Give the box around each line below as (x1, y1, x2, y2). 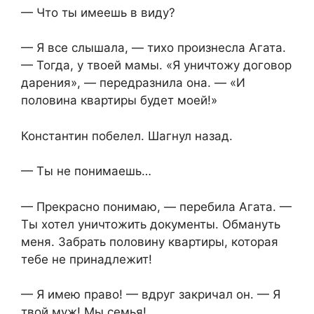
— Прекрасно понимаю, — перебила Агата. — (21, 199, 292, 214)
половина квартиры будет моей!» (21, 93, 217, 108)
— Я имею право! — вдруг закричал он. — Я (21, 287, 280, 302)
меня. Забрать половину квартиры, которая (21, 234, 278, 249)
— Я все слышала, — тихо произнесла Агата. (21, 41, 286, 55)
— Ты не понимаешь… (21, 164, 151, 179)
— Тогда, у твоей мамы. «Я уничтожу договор (21, 58, 292, 73)
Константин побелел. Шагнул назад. (21, 128, 233, 143)
